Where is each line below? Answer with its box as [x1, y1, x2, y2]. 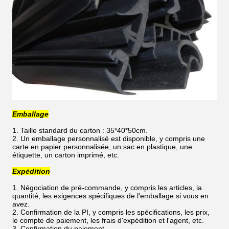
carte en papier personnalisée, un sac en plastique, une [12, 142, 192, 151]
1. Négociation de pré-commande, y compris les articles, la [12, 183, 202, 192]
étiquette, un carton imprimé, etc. [12, 150, 119, 159]
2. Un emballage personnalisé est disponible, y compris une [12, 134, 205, 143]
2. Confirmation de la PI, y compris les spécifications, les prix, [12, 208, 210, 216]
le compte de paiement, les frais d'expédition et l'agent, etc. [12, 216, 204, 224]
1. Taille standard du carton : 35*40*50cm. [12, 126, 148, 134]
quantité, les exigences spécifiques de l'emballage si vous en [12, 191, 209, 200]
